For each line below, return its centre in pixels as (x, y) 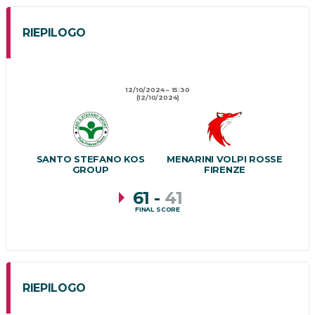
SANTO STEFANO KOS (90, 159)
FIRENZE (225, 170)
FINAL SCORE (157, 209)
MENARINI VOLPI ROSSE (225, 159)
